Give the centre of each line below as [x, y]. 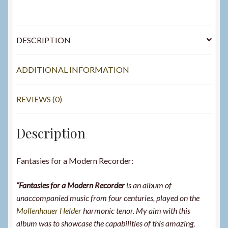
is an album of [148, 185]
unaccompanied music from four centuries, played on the [108, 197]
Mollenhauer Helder [49, 210]
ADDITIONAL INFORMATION [73, 69]
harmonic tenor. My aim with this [136, 210]
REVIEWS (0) [39, 99]
